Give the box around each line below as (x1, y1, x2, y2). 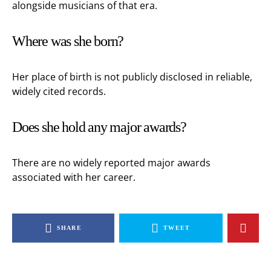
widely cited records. (12, 85, 106, 98)
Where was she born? (12, 33, 124, 49)
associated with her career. (12, 171, 135, 184)
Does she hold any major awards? (12, 119, 186, 135)
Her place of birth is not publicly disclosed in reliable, (12, 70, 252, 83)
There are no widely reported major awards (12, 156, 211, 169)
